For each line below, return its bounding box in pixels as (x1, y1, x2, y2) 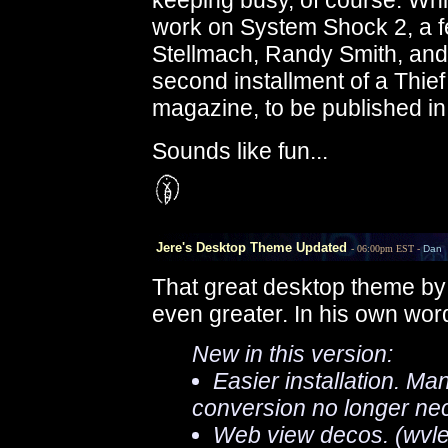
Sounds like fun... (152, 138, 328, 164)
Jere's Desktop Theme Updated (140, 240, 347, 255)
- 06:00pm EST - (351, 243, 423, 254)
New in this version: (192, 341, 393, 367)
